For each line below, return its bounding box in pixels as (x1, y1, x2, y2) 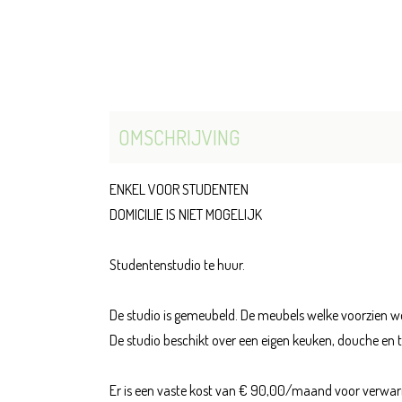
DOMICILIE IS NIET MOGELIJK (109, 205, 262, 224)
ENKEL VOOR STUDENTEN (109, 180, 249, 199)
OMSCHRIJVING (118, 125, 240, 151)
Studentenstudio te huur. (109, 256, 245, 275)
